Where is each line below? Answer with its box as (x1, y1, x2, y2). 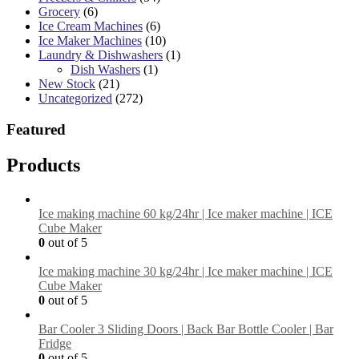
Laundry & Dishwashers (38, 48, 163, 63)
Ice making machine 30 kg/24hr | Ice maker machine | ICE (38, 264, 333, 278)
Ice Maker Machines (38, 34, 142, 48)
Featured (6, 120, 66, 138)
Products (6, 154, 80, 175)
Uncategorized (38, 91, 112, 106)
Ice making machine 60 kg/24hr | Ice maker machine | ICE (38, 206, 333, 220)
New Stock (38, 77, 95, 91)
